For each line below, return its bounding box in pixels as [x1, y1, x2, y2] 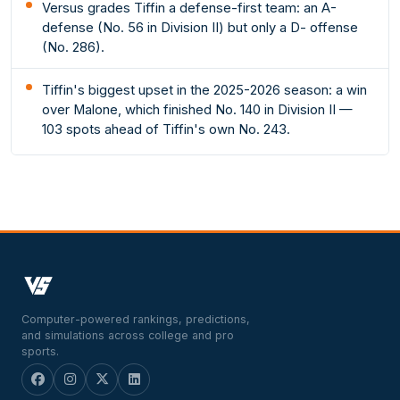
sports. [21, 344, 59, 358]
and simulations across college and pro [21, 328, 234, 342]
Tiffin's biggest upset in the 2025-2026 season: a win [42, 82, 368, 99]
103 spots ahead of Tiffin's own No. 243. [42, 121, 291, 138]
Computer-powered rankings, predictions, [21, 312, 250, 326]
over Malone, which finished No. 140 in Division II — [42, 102, 354, 119]
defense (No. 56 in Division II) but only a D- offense [42, 19, 359, 36]
